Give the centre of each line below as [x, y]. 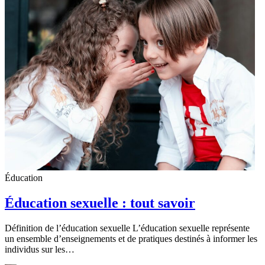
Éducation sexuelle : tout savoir [100, 203]
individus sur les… [40, 250]
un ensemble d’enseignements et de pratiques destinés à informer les [131, 239]
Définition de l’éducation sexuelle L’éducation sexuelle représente [127, 228]
